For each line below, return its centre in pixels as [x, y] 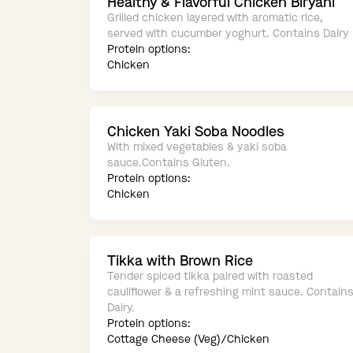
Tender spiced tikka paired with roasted [210, 277]
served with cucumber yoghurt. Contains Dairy [228, 34]
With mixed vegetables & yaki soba [197, 147]
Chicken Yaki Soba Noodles [196, 132]
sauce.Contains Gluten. [169, 163]
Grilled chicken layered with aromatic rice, [215, 18]
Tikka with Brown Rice [180, 261]
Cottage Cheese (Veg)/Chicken [188, 340]
